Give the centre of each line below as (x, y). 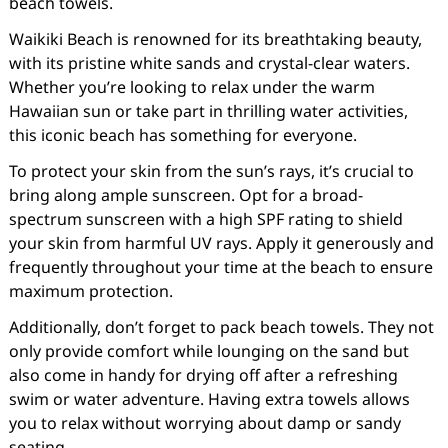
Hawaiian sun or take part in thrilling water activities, (208, 111)
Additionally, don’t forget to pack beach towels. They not (221, 327)
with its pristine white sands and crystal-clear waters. (209, 63)
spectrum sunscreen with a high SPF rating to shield (205, 219)
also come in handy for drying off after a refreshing (203, 375)
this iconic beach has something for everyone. (182, 135)
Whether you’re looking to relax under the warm (191, 87)
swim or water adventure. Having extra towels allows (209, 399)
